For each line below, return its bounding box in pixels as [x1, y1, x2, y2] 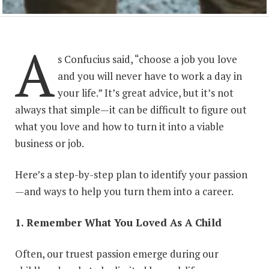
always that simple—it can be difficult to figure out [15, 102, 247, 116]
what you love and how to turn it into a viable [15, 119, 224, 133]
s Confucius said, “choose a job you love [57, 52, 237, 66]
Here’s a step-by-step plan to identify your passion [15, 167, 247, 181]
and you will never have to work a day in [57, 68, 242, 83]
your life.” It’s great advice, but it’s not [57, 85, 234, 100]
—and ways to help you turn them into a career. [15, 184, 234, 198]
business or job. [15, 136, 84, 150]
